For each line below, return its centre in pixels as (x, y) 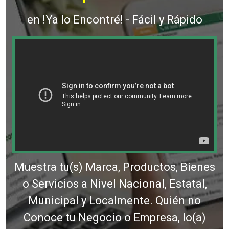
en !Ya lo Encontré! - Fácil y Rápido (114, 19)
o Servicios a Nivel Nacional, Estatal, (114, 184)
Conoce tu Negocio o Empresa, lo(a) (114, 218)
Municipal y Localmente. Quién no (114, 201)
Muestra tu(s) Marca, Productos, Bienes (114, 167)
